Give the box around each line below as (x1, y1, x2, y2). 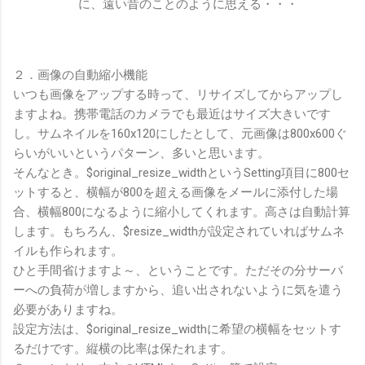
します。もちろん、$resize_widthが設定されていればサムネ (13, 223, 345, 239)
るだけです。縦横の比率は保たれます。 (13, 341, 233, 356)
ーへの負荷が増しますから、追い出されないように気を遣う (13, 282, 343, 297)
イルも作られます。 (13, 243, 123, 258)
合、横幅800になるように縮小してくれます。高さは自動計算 (13, 204, 350, 219)
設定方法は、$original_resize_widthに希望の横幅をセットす (13, 321, 341, 336)
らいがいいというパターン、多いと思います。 (13, 145, 270, 161)
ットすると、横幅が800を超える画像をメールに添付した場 (13, 184, 338, 200)
